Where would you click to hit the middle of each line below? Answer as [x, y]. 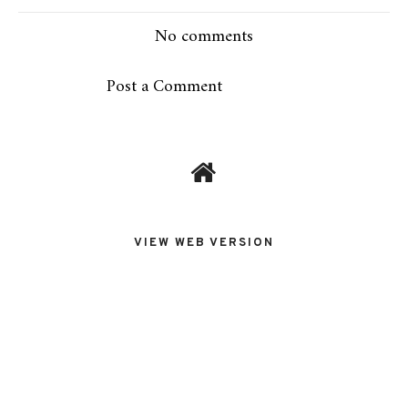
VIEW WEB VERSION [204, 244]
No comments [204, 37]
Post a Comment [164, 87]
